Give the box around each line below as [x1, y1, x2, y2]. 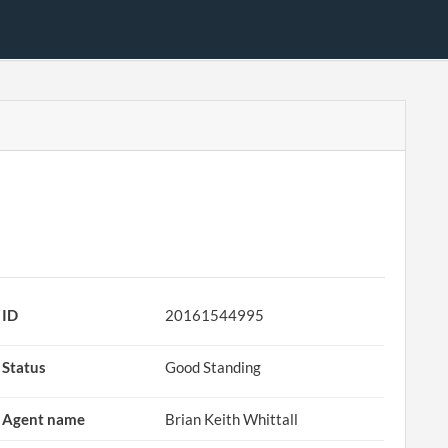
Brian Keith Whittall [165, 410, 299, 428]
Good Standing [165, 358, 262, 376]
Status [2, 358, 47, 376]
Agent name [2, 410, 86, 428]
